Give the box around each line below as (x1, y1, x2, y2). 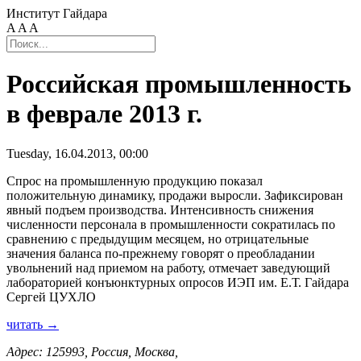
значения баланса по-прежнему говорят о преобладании (6, 246, 315, 260)
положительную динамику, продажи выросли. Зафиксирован (6, 188, 343, 202)
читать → (6, 317, 59, 331)
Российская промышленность (6, 69, 351, 99)
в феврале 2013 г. (6, 99, 202, 129)
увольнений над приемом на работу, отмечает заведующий (6, 260, 330, 275)
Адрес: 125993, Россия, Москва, (6, 344, 178, 359)
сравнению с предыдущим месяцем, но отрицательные (6, 231, 309, 246)
